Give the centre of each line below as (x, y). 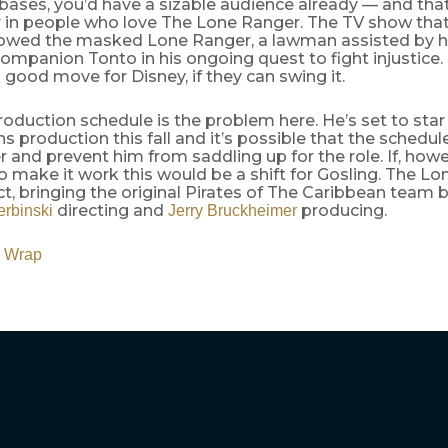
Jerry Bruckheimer (232, 211)
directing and (110, 211)
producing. (341, 211)
